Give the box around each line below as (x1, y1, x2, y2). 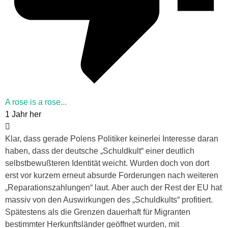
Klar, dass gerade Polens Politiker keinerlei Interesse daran (5, 134, 218, 143)
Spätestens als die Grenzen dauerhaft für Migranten (5, 207, 190, 216)
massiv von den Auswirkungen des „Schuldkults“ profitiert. (5, 195, 213, 204)
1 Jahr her (5, 109, 41, 119)
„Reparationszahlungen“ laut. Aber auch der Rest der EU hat (5, 183, 222, 192)
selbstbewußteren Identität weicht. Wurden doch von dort (5, 158, 209, 167)
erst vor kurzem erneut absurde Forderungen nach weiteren (5, 170, 218, 180)
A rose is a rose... (5, 97, 67, 106)
